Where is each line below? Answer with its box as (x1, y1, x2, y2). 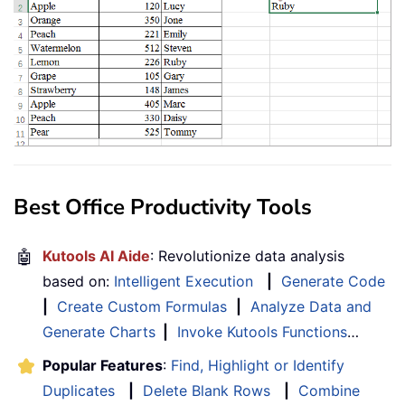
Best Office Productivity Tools (14, 192, 312, 221)
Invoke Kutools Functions (177, 322, 347, 341)
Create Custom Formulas (57, 297, 227, 316)
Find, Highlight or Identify (171, 355, 344, 374)
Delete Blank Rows (143, 381, 270, 400)
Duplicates (42, 381, 115, 400)
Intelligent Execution (114, 271, 253, 290)
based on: (42, 271, 114, 290)
